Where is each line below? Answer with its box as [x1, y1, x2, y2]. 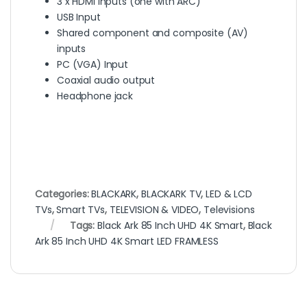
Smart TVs [56, 202, 106, 217]
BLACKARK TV [140, 186, 201, 201]
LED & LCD [206, 186, 252, 201]
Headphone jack [57, 88, 134, 103]
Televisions [204, 202, 255, 217]
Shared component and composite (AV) [57, 25, 249, 40]
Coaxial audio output [57, 73, 156, 87]
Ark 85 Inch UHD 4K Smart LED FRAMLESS [35, 234, 219, 248]
